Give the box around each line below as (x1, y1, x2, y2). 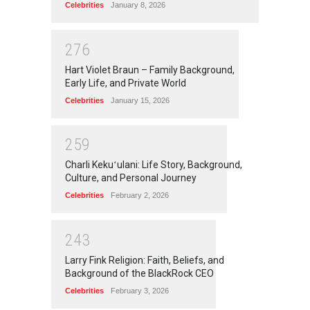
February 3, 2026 (111, 286, 169, 295)
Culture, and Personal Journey (65, 172, 197, 184)
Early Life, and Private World (65, 77, 186, 89)
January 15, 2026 (111, 95, 170, 104)
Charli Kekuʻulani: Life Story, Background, (65, 159, 242, 171)
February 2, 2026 (111, 191, 169, 200)
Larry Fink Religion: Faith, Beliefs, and (65, 254, 224, 266)
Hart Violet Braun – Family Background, (65, 64, 235, 75)
